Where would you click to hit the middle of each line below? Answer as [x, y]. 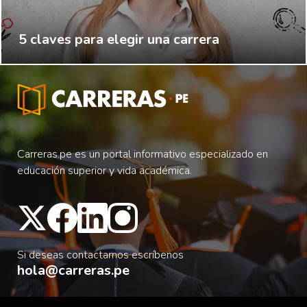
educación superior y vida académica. [105, 171]
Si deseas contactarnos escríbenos [100, 255]
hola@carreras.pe [73, 271]
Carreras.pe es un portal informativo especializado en [143, 155]
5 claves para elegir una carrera [119, 39]
